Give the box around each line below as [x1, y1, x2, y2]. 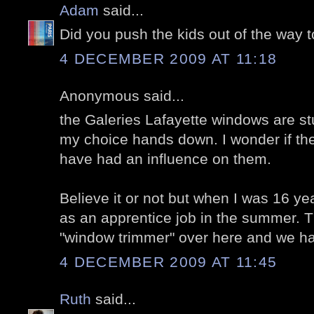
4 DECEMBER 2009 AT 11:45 [60, 253, 278, 270]
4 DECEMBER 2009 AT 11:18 [60, 50, 278, 67]
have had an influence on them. [60, 151, 271, 168]
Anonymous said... [60, 87, 184, 104]
